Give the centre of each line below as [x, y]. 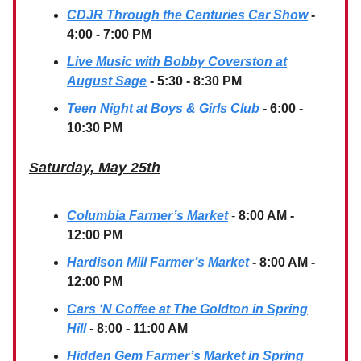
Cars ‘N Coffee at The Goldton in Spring [187, 309]
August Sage [107, 81]
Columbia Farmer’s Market [147, 216]
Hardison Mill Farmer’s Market [158, 263]
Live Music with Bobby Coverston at [177, 62]
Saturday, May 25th [95, 168]
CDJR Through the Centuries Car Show [187, 15]
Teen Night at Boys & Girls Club [163, 109]
